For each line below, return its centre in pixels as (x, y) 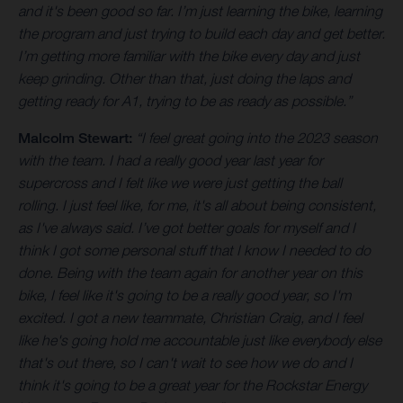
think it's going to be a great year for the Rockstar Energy (193, 385)
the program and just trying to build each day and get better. (201, 33)
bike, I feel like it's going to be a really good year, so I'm (184, 295)
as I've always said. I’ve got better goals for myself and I (187, 227)
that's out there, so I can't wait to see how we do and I (185, 362)
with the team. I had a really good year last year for (170, 160)
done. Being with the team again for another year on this (190, 272)
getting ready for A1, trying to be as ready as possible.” (185, 100)
